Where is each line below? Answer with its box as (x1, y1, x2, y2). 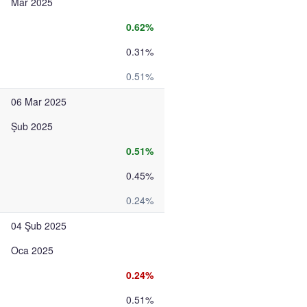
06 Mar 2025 (11, 95, 66, 108)
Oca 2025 (11, 243, 53, 257)
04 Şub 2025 (11, 219, 66, 232)
